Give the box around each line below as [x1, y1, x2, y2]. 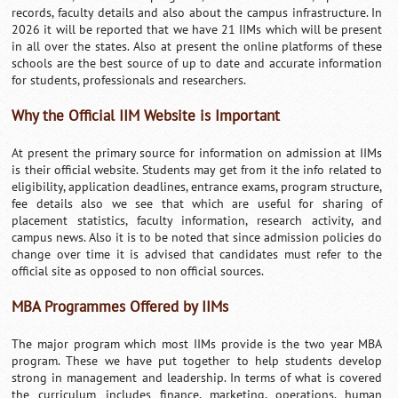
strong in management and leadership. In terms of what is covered [12, 370, 383, 386]
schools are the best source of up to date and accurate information [12, 55, 383, 71]
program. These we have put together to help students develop [12, 353, 383, 369]
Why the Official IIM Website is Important [12, 107, 281, 125]
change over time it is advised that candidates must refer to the [12, 246, 383, 262]
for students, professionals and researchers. [12, 72, 247, 88]
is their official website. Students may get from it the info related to [12, 162, 383, 178]
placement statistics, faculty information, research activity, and [12, 212, 383, 228]
